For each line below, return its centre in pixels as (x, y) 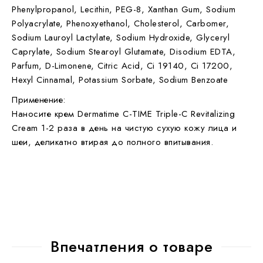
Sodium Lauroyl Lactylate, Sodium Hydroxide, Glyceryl (121, 37)
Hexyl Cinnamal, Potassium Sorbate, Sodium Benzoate (120, 80)
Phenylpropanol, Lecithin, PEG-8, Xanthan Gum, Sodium (124, 9)
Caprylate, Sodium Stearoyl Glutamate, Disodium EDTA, (124, 51)
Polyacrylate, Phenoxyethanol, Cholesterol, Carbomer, (120, 23)
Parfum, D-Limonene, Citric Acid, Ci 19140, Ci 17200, (122, 65)
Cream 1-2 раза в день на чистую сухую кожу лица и (124, 128)
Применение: (40, 100)
